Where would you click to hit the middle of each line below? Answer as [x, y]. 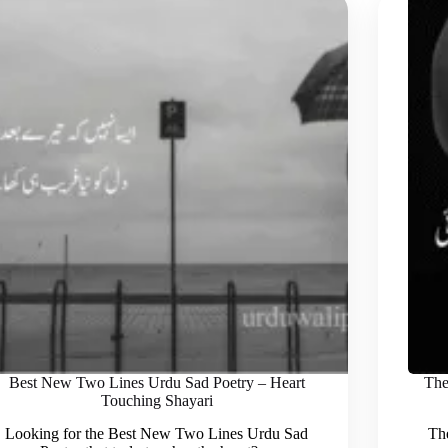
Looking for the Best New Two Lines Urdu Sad [157, 433]
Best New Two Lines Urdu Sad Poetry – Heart [156, 383]
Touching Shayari [156, 401]
